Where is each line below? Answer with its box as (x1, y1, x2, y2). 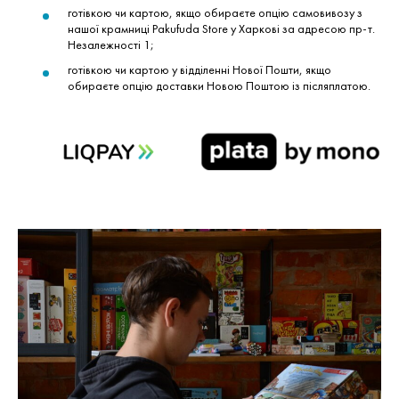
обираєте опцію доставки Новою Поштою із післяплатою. (68, 77, 370, 94)
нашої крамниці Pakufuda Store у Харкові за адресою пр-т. (68, 20, 375, 37)
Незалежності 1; (68, 36, 154, 53)
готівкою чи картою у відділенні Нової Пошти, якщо (68, 61, 331, 77)
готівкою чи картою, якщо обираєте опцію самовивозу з (68, 4, 362, 20)
